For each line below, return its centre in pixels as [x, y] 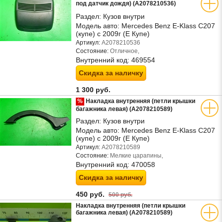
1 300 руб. [94, 90]
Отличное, [124, 51]
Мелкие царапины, [136, 156]
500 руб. [120, 194]
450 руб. [92, 194]
